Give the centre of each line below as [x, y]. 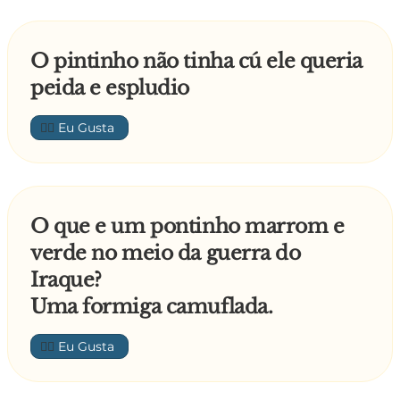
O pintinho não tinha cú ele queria [197, 62]
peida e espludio [110, 88]
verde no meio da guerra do [166, 254]
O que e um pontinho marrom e [187, 227]
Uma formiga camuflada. [152, 307]
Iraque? [66, 280]
